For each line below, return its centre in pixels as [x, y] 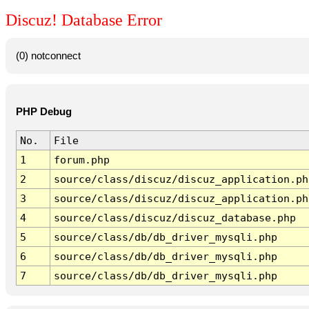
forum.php [81, 160]
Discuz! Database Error [84, 20]
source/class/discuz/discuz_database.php [175, 218]
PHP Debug [43, 112]
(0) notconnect [48, 56]
